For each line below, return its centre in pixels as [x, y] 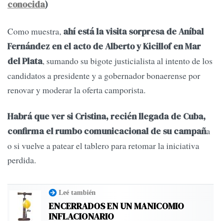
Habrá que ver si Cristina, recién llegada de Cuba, [107, 117]
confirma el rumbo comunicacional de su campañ [107, 131]
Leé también [77, 193]
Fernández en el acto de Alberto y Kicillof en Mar [104, 46]
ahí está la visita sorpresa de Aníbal [132, 31]
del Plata [25, 61]
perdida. [22, 160]
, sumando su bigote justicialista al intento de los [128, 60]
